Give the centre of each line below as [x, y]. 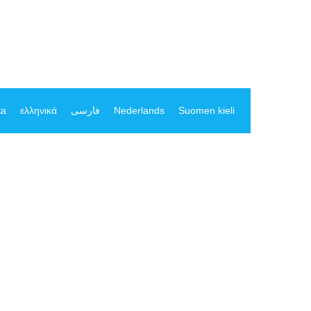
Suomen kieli [207, 110]
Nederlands [139, 110]
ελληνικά [39, 110]
